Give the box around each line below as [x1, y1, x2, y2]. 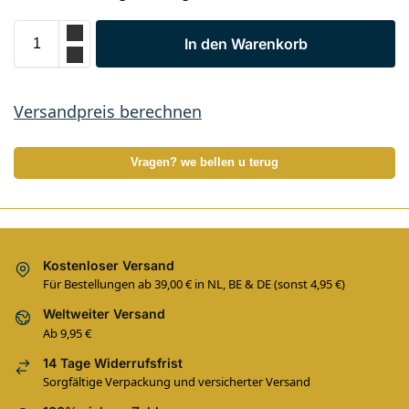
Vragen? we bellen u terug [131, 155, 278, 169]
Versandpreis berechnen [14, 100, 202, 122]
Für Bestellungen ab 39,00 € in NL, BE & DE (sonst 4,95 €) [43, 276, 345, 293]
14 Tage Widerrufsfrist [43, 354, 183, 371]
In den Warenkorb [184, 34, 308, 53]
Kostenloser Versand [43, 257, 174, 273]
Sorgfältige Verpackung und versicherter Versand [43, 372, 310, 390]
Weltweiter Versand [43, 306, 165, 322]
